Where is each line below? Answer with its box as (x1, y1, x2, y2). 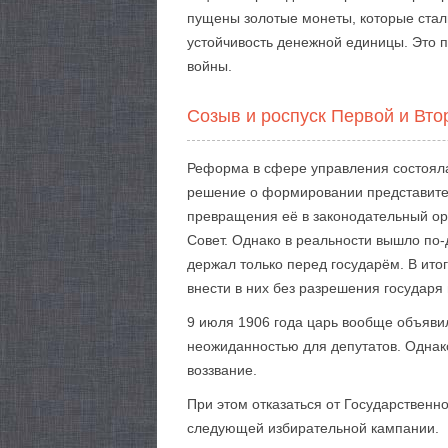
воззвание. (187, 362, 257, 378)
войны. (187, 58, 232, 74)
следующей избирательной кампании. (187, 420, 439, 436)
